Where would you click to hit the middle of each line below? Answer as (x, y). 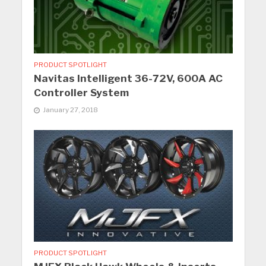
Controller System (81, 93)
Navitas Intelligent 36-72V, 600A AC (128, 79)
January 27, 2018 (70, 110)
